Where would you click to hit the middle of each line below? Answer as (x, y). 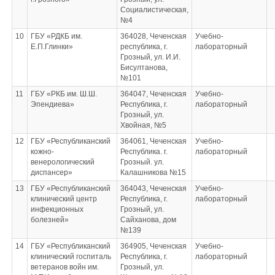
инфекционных (57, 209)
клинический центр (64, 199)
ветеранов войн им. (64, 267)
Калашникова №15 (153, 172)
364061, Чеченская (153, 141)
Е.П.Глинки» (52, 47)
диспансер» (51, 172)
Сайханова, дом (148, 220)
